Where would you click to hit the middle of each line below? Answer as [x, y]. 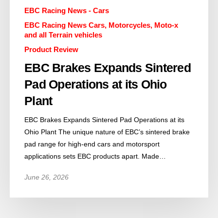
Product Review [51, 49]
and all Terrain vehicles [63, 35]
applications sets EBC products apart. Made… [95, 156]
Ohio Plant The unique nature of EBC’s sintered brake [107, 132]
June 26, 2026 [46, 177]
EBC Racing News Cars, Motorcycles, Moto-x [101, 25]
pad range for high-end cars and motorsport [92, 144]
